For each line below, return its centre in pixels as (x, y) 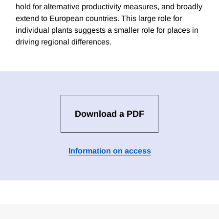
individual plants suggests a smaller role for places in (107, 30)
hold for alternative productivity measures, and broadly (109, 7)
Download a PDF (109, 114)
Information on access (109, 151)
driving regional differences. (64, 42)
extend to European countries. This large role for (99, 19)
